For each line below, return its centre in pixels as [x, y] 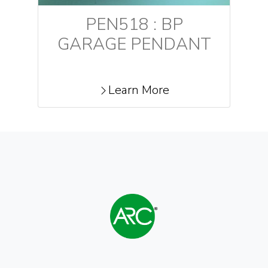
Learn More [139, 90]
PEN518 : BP [134, 25]
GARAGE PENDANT [134, 45]
